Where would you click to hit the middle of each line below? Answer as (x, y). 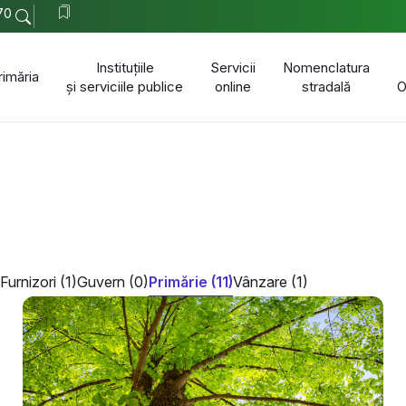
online (233, 86)
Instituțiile (125, 67)
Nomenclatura (326, 67)
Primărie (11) (191, 281)
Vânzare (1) (271, 281)
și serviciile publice (125, 86)
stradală (326, 86)
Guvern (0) (113, 281)
